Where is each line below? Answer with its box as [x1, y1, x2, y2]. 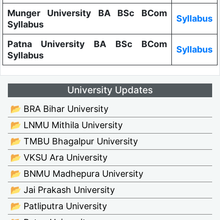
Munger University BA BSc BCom [7, 8, 167, 19]
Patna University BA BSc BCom [7, 39, 167, 50]
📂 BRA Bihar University [10, 103, 109, 114]
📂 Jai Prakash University [10, 184, 115, 195]
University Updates [67, 84, 153, 96]
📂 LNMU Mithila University [10, 119, 123, 130]
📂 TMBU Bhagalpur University [10, 136, 138, 146]
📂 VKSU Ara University [10, 152, 108, 163]
